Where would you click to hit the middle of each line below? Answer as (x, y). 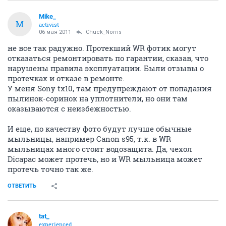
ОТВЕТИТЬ (22, 186)
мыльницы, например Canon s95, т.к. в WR (89, 138)
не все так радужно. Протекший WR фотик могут (102, 48)
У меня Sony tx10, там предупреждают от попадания (110, 88)
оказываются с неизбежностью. (69, 108)
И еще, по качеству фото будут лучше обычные (100, 128)
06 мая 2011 (55, 32)
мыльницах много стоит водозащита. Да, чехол (100, 149)
